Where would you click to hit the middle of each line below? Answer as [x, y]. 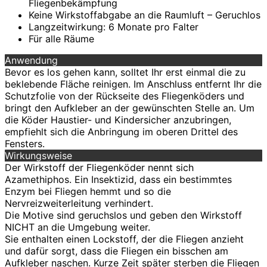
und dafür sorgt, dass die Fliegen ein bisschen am [117, 251]
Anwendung [31, 60]
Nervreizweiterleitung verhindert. [79, 204]
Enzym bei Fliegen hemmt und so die [88, 192]
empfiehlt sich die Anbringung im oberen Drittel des [121, 132]
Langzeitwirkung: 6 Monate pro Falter [114, 27]
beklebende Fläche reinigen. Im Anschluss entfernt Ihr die [133, 84]
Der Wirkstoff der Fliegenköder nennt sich [99, 168]
